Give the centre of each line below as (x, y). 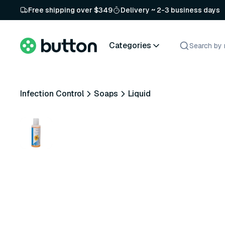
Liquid (139, 94)
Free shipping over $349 (70, 10)
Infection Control (52, 94)
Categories (130, 45)
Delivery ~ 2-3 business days (170, 10)
